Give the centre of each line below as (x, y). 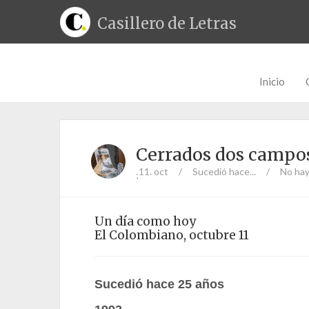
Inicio (272, 81)
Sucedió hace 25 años (159, 284)
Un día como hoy (145, 221)
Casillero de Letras (167, 23)
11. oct (153, 171)
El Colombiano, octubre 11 (172, 235)
